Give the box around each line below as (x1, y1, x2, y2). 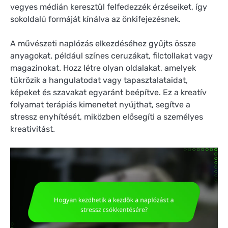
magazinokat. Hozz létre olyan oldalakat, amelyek (10, 63, 196, 73)
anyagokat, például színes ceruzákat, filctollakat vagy (10, 50, 213, 61)
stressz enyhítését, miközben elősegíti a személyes (10, 111, 203, 122)
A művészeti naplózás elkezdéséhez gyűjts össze (10, 38, 196, 48)
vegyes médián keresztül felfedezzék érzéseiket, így (10, 2, 207, 12)
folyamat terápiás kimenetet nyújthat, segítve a (10, 99, 190, 109)
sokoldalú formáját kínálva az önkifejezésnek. (10, 14, 181, 24)
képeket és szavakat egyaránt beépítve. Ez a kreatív (10, 87, 207, 97)
